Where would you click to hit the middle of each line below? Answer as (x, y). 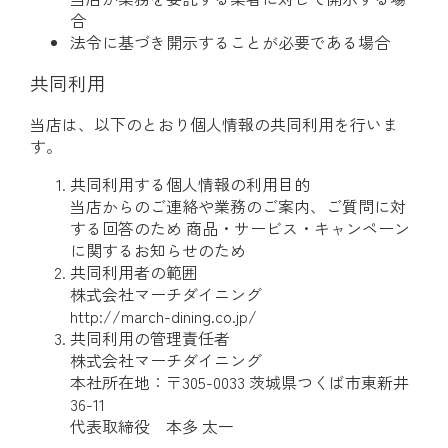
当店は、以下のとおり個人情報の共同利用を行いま (214, 123)
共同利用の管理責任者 (150, 337)
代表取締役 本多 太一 (152, 425)
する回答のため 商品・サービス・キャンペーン (240, 227)
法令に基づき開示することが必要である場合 (230, 42)
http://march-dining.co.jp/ (163, 315)
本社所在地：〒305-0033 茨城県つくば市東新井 (239, 381)
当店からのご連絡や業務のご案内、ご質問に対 (238, 205)
